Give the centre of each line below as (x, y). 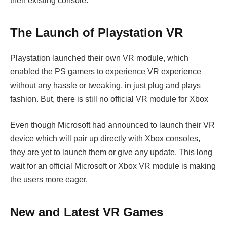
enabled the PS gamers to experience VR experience (106, 71)
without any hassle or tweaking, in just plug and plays (105, 85)
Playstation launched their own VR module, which (99, 58)
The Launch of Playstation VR (97, 32)
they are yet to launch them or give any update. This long (111, 153)
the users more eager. (49, 180)
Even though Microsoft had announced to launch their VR (112, 125)
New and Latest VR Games (87, 212)
